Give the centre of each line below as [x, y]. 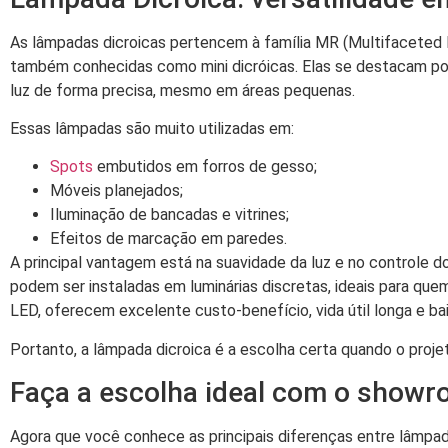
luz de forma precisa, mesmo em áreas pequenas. [182, 90]
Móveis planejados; [116, 191]
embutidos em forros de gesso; [205, 167]
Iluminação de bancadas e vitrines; [169, 215]
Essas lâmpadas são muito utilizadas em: [152, 128]
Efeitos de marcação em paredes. [168, 239]
